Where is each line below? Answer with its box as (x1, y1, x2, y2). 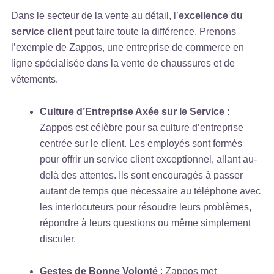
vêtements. (11, 73, 59, 84)
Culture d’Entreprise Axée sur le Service (39, 106, 224, 117)
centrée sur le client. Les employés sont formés (39, 138, 242, 149)
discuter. (39, 234, 76, 245)
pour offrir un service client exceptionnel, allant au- (39, 154, 257, 165)
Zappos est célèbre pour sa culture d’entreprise (39, 122, 243, 133)
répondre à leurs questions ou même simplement (39, 218, 251, 229)
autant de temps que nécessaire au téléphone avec (39, 186, 261, 197)
